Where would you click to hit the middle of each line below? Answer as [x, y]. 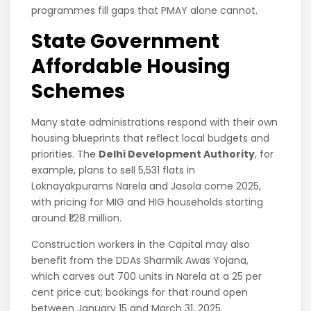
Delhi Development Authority [177, 154]
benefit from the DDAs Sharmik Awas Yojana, [140, 261]
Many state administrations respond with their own [155, 123]
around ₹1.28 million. [78, 218]
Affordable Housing [131, 67]
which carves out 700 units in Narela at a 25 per [147, 277]
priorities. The [65, 154]
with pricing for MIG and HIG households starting [148, 202]
